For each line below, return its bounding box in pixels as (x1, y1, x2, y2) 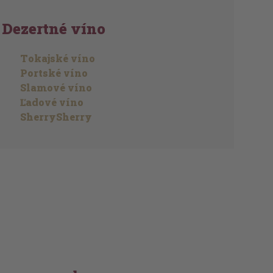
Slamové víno (19, 81, 92, 94)
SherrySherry (19, 110, 92, 123)
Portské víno (19, 66, 88, 79)
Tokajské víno (19, 52, 95, 65)
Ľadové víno (19, 96, 83, 108)
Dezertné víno (1, 19, 105, 38)
